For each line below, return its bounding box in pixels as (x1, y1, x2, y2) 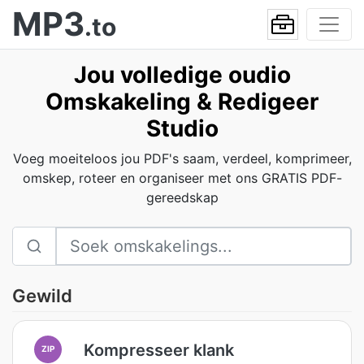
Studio (145, 115, 219, 142)
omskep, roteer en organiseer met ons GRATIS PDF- (22, 170, 342, 186)
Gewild (12, 285, 72, 306)
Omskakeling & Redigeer (45, 88, 318, 115)
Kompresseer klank (84, 340, 234, 360)
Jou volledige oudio (73, 61, 291, 89)
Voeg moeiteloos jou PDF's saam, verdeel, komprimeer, (12, 150, 352, 167)
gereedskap (145, 189, 219, 206)
